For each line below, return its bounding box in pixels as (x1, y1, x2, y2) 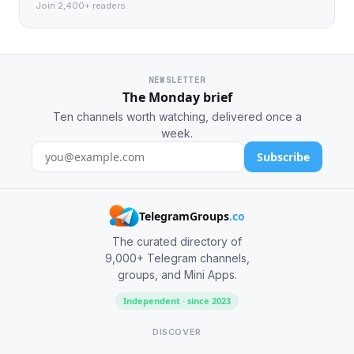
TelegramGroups (139, 208, 230, 224)
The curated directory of (112, 235, 242, 248)
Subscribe (257, 149, 310, 164)
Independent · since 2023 (123, 295, 231, 307)
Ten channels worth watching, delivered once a (52, 110, 302, 123)
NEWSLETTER (149, 75, 205, 85)
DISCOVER (152, 326, 202, 337)
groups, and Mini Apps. (117, 268, 237, 281)
